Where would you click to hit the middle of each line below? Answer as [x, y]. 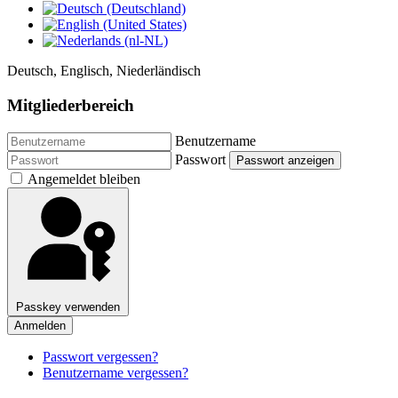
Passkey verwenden [68, 306]
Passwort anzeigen [285, 160]
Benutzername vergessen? [115, 372]
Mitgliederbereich [71, 106]
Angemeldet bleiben [84, 179]
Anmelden [40, 325]
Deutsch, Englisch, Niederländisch [104, 71]
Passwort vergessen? [100, 356]
